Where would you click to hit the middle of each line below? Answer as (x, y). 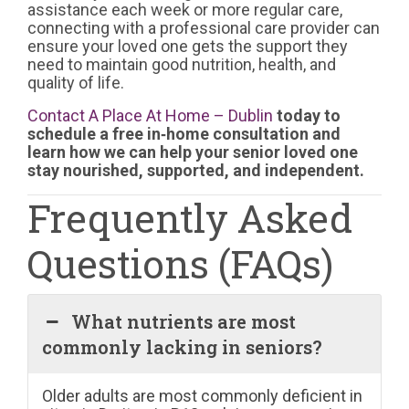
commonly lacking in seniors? (182, 346)
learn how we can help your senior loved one (193, 152)
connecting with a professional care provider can (204, 27)
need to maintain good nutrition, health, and (182, 64)
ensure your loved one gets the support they (188, 46)
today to (307, 115)
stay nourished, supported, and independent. (196, 170)
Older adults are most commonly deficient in (202, 395)
